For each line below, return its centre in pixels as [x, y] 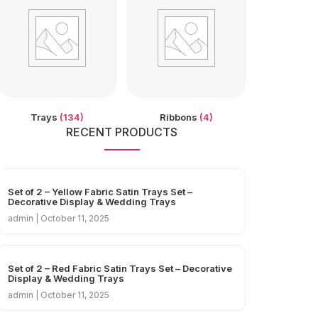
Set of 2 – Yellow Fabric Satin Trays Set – [100, 192]
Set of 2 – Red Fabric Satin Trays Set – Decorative [120, 269]
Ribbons [180, 117]
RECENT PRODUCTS [122, 132]
